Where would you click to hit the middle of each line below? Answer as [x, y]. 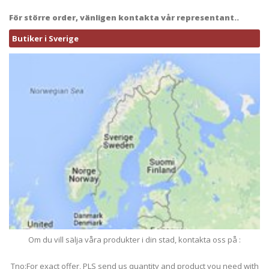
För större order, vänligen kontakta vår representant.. [124, 18]
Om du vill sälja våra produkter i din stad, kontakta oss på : [134, 240]
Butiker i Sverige [45, 39]
